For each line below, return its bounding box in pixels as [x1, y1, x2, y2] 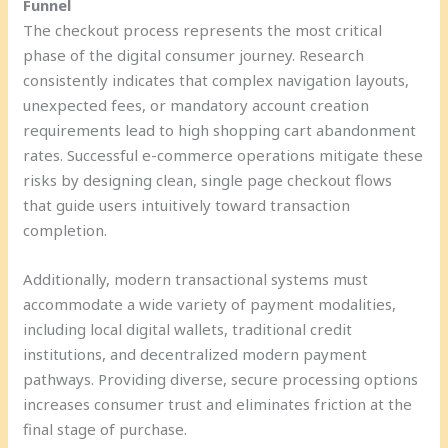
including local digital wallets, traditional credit [23, 318, 353, 339]
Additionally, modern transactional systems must [23, 268, 369, 289]
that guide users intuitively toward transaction [23, 194, 351, 215]
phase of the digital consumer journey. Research [23, 44, 365, 65]
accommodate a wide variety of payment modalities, [23, 293, 397, 314]
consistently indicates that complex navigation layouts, [23, 69, 410, 90]
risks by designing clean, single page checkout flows [23, 169, 393, 190]
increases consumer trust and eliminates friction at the [23, 393, 413, 414]
